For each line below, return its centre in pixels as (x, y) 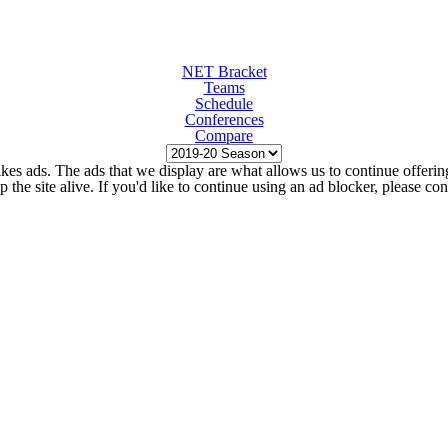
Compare (224, 135)
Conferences (224, 119)
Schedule (224, 103)
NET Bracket (224, 71)
